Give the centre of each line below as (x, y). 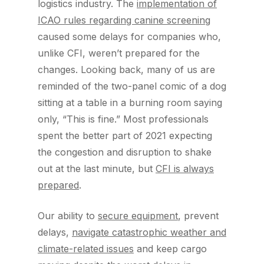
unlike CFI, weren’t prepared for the (119, 53)
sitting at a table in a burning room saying (130, 103)
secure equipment (138, 216)
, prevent (198, 216)
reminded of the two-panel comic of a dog (132, 86)
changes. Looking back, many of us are (126, 70)
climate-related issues (86, 249)
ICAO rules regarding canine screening (124, 20)
